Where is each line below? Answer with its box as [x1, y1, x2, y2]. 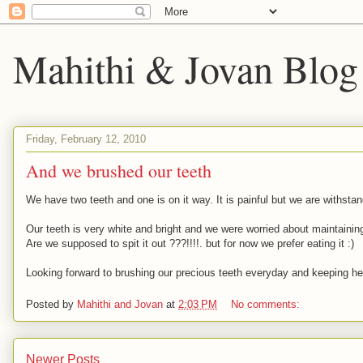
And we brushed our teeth [26, 159, 211, 182]
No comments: [231, 297, 303, 310]
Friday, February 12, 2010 [26, 132, 146, 145]
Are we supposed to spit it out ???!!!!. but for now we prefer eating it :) [26, 237, 354, 250]
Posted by [26, 297, 77, 310]
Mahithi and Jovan [77, 297, 163, 310]
